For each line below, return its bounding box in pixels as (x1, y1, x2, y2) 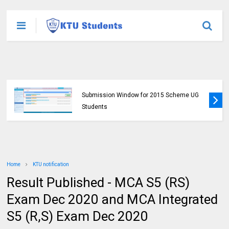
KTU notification (33, 162, 70, 167)
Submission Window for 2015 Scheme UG (82, 91, 199, 99)
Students (82, 103, 108, 110)
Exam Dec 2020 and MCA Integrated (7, 192, 218, 207)
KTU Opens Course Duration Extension (82, 80, 191, 87)
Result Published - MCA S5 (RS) (7, 175, 190, 190)
